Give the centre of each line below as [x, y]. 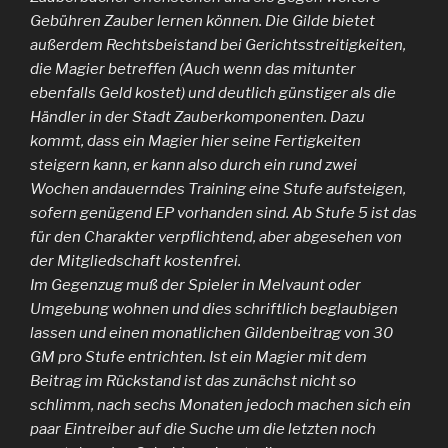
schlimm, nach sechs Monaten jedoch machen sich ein [220, 404]
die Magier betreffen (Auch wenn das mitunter [193, 68]
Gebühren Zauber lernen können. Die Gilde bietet [202, 20]
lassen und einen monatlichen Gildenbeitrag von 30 [211, 332]
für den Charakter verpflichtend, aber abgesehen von [216, 236]
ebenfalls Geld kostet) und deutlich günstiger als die [213, 92]
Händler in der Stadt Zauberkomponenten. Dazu [197, 116]
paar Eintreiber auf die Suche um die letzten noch [203, 428]
